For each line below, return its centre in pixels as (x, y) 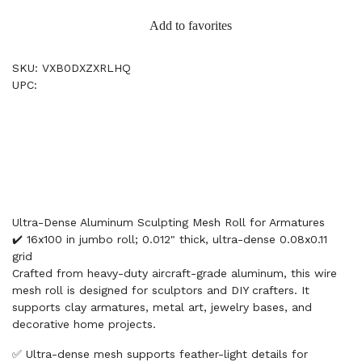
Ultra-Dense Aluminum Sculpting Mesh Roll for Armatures (168, 222)
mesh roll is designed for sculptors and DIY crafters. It (161, 290)
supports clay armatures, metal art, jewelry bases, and (162, 307)
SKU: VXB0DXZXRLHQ (72, 68)
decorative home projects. (84, 324)
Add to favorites (191, 25)
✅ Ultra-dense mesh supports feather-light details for (160, 354)
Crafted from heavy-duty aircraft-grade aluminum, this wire (175, 273)
